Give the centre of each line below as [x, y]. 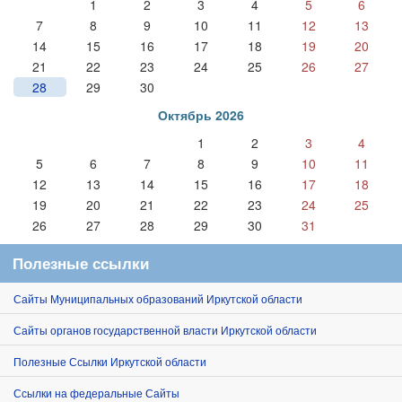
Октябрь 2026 [201, 114]
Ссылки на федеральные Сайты [96, 392]
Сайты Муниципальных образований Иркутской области [158, 298]
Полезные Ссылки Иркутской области [110, 361]
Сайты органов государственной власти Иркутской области [165, 329]
